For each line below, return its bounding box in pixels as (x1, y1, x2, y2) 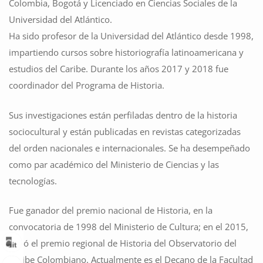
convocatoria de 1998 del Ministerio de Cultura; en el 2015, (9, 221, 248, 232)
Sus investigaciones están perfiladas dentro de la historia (9, 109, 237, 121)
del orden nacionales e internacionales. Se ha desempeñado (9, 141, 250, 154)
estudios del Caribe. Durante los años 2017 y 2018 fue (9, 63, 228, 75)
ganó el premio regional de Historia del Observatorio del (9, 237, 237, 249)
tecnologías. (9, 174, 57, 187)
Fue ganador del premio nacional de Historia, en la (9, 204, 213, 216)
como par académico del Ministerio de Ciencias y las (9, 158, 219, 170)
